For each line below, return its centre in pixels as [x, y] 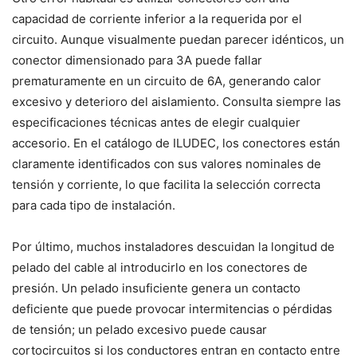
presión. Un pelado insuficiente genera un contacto [156, 288]
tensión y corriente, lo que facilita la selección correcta [166, 184]
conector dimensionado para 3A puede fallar [137, 60]
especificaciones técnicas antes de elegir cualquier [156, 122]
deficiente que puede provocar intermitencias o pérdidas [172, 308]
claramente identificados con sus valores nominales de [167, 163]
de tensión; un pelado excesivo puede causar [139, 329]
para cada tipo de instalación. [94, 205]
